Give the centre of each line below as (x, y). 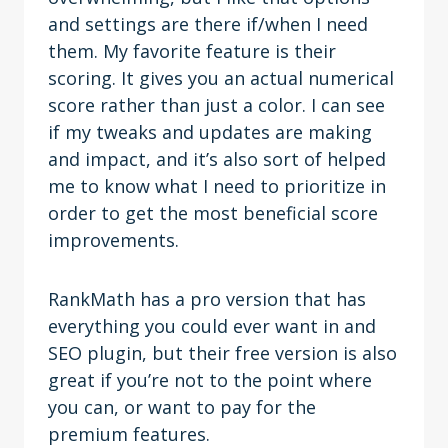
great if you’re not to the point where (210, 380)
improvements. (113, 240)
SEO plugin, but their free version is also (222, 353)
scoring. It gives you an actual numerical (221, 78)
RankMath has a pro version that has (207, 299)
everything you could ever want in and (212, 326)
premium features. (129, 434)
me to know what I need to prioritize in (217, 186)
